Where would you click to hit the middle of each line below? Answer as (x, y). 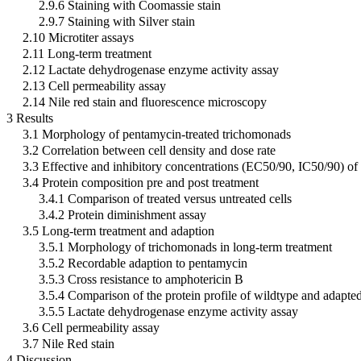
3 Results (30, 118)
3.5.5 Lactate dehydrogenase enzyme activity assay (168, 311)
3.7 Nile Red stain (68, 343)
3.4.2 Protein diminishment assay (122, 214)
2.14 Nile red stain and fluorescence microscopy (145, 102)
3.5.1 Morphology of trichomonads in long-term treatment (185, 247)
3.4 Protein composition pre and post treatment (141, 182)
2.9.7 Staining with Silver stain (117, 21)
